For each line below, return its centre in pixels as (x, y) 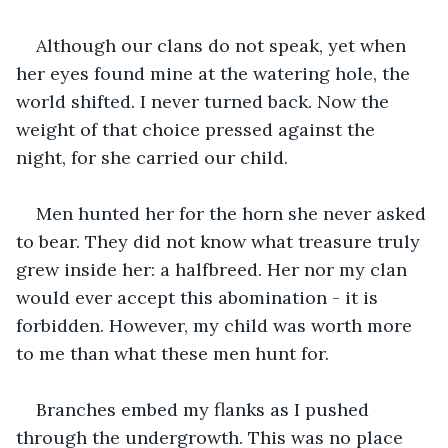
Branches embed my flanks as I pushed (205, 409)
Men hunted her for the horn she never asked (233, 213)
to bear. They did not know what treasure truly (220, 241)
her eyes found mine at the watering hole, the (215, 73)
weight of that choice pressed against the (198, 129)
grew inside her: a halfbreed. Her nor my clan (214, 269)
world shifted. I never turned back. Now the (205, 101)
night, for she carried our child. (152, 157)
